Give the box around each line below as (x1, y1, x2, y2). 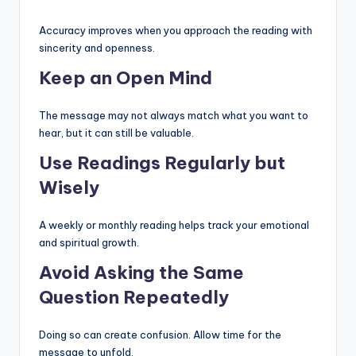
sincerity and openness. (39, 41, 155, 55)
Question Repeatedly (39, 286, 229, 309)
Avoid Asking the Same (39, 261, 244, 284)
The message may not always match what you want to (39, 109, 308, 122)
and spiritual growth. (39, 236, 139, 250)
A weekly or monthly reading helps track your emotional (39, 219, 309, 232)
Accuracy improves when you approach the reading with (39, 24, 312, 37)
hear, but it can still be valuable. (39, 126, 194, 140)
